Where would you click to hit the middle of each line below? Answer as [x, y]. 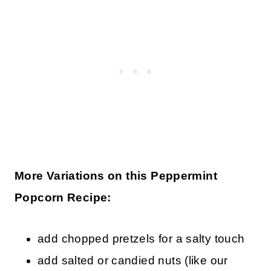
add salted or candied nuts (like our [133, 260]
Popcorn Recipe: [63, 197]
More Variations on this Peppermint [116, 175]
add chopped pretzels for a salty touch [141, 238]
